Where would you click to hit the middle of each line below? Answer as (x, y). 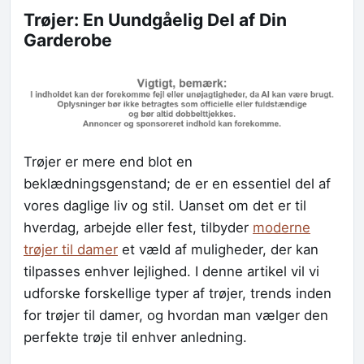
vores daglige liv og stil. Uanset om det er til (165, 206)
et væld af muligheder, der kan (218, 250)
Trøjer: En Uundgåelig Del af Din (155, 19)
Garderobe (68, 40)
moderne (282, 228)
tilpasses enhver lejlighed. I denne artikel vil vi (171, 272)
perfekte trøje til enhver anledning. (135, 338)
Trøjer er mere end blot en (108, 162)
